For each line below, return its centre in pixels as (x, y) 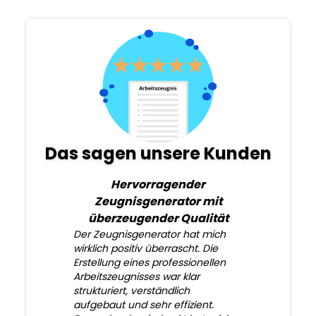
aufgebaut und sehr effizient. (143, 305)
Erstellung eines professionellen (149, 263)
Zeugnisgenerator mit (158, 202)
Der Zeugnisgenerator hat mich (149, 235)
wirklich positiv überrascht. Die (145, 249)
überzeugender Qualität (158, 219)
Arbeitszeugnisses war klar (136, 277)
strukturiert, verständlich (131, 291)
